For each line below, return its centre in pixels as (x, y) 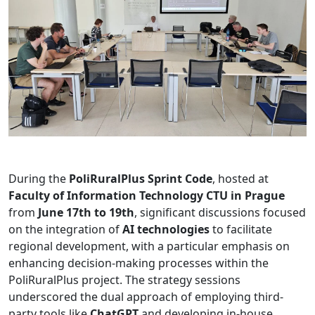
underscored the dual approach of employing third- (146, 296)
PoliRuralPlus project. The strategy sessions (124, 279)
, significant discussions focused (220, 212)
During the (39, 178)
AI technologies (166, 229)
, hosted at (240, 178)
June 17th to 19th (86, 212)
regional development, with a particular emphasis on (149, 246)
